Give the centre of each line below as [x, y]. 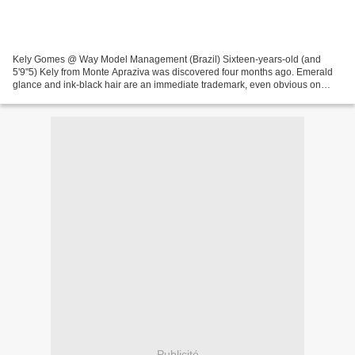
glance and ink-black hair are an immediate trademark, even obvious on [167, 85]
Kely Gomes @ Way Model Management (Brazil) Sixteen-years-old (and [167, 60]
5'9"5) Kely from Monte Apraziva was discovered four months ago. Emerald [173, 73]
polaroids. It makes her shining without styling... [114, 98]
